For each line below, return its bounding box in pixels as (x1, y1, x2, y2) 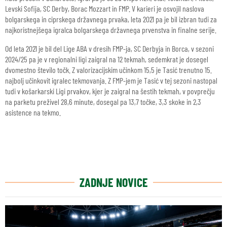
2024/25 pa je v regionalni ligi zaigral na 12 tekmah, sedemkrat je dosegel (5, 54, 208, 64)
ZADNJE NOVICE (79, 175, 148, 190)
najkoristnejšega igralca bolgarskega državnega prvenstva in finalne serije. (5, 25, 216, 34)
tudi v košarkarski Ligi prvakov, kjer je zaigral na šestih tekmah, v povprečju (5, 86, 215, 96)
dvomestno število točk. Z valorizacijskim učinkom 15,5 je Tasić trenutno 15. (5, 65, 212, 74)
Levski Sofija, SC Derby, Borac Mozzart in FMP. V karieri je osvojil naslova (5, 4, 204, 13)
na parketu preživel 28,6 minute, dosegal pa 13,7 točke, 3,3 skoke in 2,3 (5, 97, 201, 106)
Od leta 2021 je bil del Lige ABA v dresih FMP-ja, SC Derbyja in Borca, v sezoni (5, 44, 214, 53)
